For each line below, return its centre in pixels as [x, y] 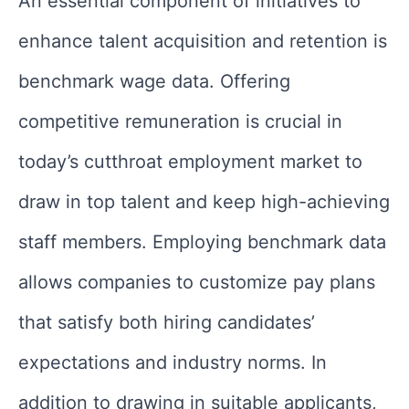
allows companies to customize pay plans [197, 282]
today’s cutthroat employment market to [190, 161]
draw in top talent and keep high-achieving [204, 201]
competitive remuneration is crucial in [180, 121]
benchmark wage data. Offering [154, 81]
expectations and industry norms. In [173, 362]
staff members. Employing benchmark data [202, 241]
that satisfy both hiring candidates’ [167, 322]
